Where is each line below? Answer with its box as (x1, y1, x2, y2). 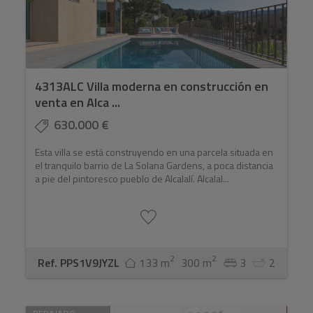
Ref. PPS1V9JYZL (37, 254, 119, 272)
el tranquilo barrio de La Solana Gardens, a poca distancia (35, 158, 274, 173)
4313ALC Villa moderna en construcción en (35, 77, 269, 96)
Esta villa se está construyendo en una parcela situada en (35, 145, 274, 160)
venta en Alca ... (35, 93, 121, 112)
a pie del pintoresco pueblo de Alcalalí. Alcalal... (35, 171, 230, 187)
